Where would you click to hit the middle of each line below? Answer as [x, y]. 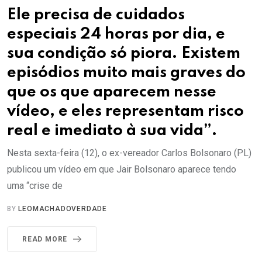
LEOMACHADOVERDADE [63, 208]
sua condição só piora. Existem [124, 53]
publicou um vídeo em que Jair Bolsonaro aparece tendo [122, 169]
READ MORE [45, 239]
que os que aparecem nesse [112, 92]
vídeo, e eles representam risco [125, 111]
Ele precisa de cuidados [96, 15]
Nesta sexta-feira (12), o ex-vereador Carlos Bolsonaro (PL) [129, 153]
